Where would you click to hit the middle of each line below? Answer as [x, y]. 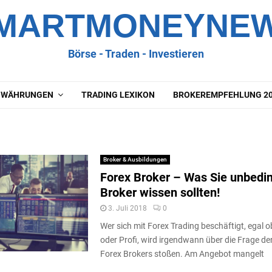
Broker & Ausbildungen [135, 160]
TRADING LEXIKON [118, 95]
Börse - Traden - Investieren [136, 54]
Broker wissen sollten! [160, 193]
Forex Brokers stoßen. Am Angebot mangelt [182, 254]
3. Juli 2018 [127, 209]
